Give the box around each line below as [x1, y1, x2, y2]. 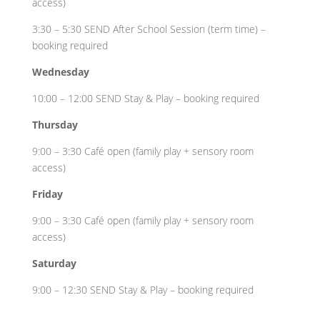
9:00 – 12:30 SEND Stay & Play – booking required [31, 283, 254, 296]
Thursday [31, 118, 78, 131]
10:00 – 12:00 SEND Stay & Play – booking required [31, 91, 259, 105]
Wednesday [31, 65, 89, 79]
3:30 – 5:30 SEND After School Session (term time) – [31, 22, 266, 36]
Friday [31, 187, 63, 201]
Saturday [31, 256, 76, 270]
